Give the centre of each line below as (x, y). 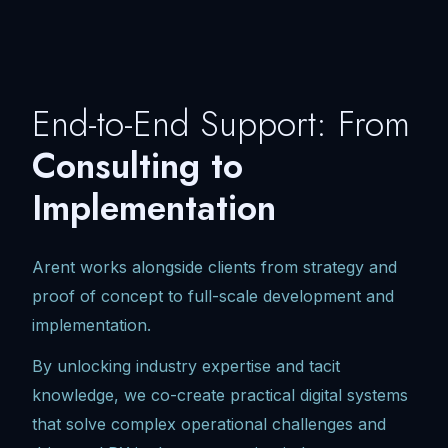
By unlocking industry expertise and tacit (186, 365)
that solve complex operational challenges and (209, 423)
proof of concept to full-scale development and (213, 295)
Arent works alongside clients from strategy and (214, 266)
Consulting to (137, 165)
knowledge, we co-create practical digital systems (220, 394)
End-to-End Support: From (221, 123)
